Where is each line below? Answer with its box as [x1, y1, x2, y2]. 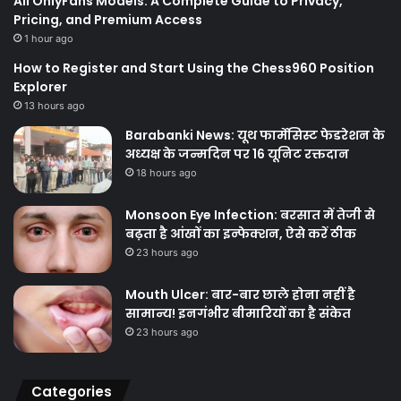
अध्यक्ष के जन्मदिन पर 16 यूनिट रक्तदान [125, 144, 349, 163]
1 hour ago [24, 31, 73, 45]
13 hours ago [24, 98, 85, 112]
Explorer [13, 77, 67, 96]
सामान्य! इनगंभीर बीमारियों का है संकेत [125, 303, 351, 322]
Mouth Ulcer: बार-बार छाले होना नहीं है [125, 285, 355, 303]
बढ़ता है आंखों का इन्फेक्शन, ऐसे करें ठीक [125, 224, 356, 243]
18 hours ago [136, 166, 197, 179]
